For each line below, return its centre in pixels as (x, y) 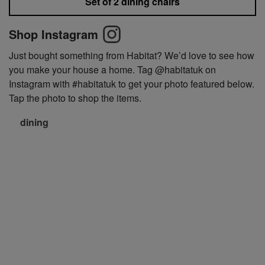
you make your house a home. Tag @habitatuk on (112, 70)
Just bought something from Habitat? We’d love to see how (132, 55)
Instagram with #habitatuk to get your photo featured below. (132, 84)
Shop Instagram (54, 34)
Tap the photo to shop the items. (75, 98)
